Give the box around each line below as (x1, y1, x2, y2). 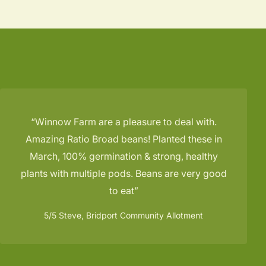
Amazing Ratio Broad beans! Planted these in (25, 132, 222, 145)
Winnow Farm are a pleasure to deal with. (34, 115, 217, 128)
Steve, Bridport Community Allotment (56, 210, 203, 220)
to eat (109, 184, 134, 197)
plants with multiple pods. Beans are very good (20, 167, 227, 179)
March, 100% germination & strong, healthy (29, 150, 218, 162)
